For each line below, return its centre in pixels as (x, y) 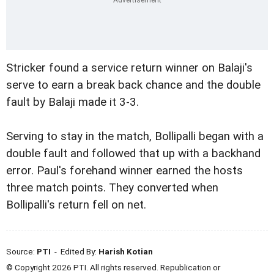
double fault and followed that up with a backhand (133, 154)
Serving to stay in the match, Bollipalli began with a (135, 137)
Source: (21, 252)
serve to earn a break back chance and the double (133, 85)
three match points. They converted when (112, 188)
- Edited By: (75, 252)
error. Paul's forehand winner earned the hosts (124, 171)
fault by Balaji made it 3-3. (72, 102)
